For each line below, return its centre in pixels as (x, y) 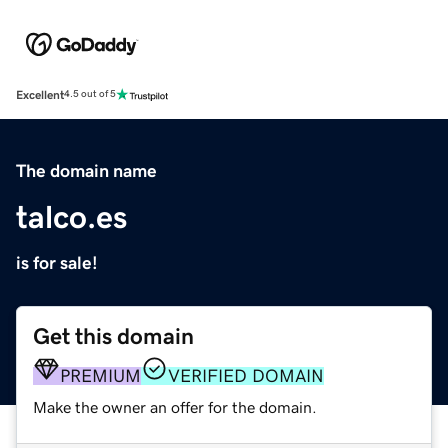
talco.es (71, 216)
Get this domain (113, 336)
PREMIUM (100, 375)
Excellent (40, 94)
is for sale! (57, 262)
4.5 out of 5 (90, 94)
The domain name (86, 170)
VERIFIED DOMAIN (246, 375)
